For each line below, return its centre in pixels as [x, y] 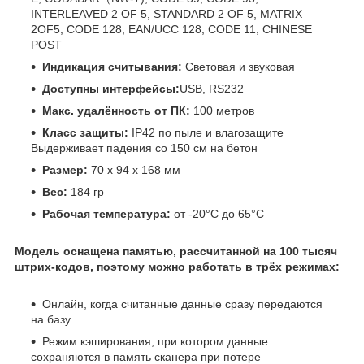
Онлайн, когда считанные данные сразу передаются [182, 304]
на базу [51, 320]
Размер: [65, 170]
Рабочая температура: [108, 214]
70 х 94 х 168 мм [134, 170]
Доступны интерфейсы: [111, 89]
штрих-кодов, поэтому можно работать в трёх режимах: [177, 267]
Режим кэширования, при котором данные [155, 342]
